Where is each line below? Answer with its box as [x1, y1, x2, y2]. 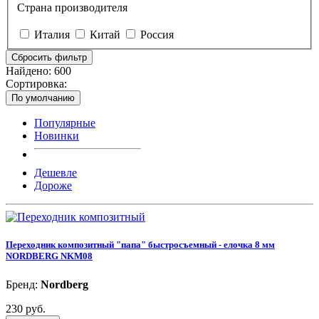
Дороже [34, 179, 72, 192]
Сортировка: [6, 78, 67, 90]
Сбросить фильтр [11, 52, 87, 63]
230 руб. [6, 302, 46, 315]
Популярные [34, 117, 95, 130]
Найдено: [6, 65, 54, 78]
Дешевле [34, 167, 77, 179]
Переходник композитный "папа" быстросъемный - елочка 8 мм [6, 239, 275, 251]
